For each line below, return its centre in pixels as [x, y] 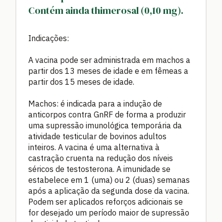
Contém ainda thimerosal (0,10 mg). [106, 10]
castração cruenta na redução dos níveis [101, 158]
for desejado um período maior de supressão [109, 213]
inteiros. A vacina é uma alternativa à [94, 147]
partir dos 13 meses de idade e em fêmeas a [108, 71]
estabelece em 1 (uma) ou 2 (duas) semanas [109, 180]
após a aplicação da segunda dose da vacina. [109, 191]
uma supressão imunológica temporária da [105, 126]
